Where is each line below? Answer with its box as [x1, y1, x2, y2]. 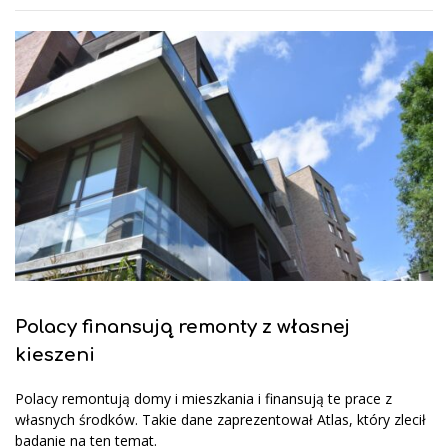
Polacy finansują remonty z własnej [15, 317, 350, 338]
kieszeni [15, 345, 95, 366]
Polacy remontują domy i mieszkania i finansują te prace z [15, 389, 392, 409]
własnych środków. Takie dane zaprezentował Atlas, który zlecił [15, 410, 426, 430]
